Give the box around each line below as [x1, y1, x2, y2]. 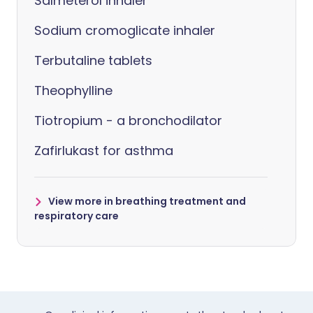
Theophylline [34, 82, 112, 99]
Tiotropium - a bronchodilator [34, 112, 222, 129]
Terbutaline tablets [34, 52, 152, 69]
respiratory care [34, 209, 119, 223]
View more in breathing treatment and [48, 194, 246, 208]
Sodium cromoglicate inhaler [34, 22, 215, 39]
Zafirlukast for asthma [34, 142, 173, 159]
